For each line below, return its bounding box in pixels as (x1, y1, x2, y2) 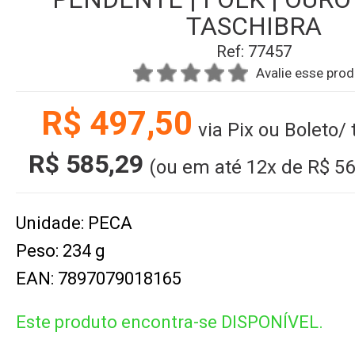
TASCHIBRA (185, 11, 322, 41)
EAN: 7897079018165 (16, 269, 181, 288)
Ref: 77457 (216, 42, 292, 61)
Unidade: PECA (16, 213, 132, 233)
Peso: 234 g (16, 241, 105, 261)
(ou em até (148, 156, 246, 178)
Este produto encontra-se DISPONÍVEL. (16, 312, 323, 332)
